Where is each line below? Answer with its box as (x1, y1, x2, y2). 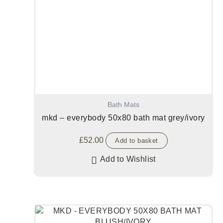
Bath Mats (108, 101, 139, 109)
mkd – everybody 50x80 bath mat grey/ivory (42, 113, 205, 122)
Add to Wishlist (100, 154, 156, 163)
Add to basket (115, 136, 158, 144)
